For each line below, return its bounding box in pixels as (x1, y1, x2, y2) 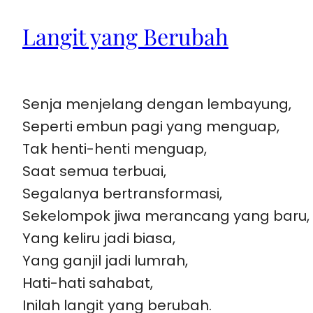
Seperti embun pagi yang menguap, (22, 116, 279, 136)
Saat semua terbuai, (22, 161, 166, 181)
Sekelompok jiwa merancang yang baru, (22, 205, 310, 226)
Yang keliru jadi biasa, (22, 228, 175, 248)
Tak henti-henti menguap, (22, 138, 207, 159)
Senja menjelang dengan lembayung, (22, 94, 291, 114)
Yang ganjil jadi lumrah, (22, 250, 188, 270)
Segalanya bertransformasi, (22, 183, 222, 203)
